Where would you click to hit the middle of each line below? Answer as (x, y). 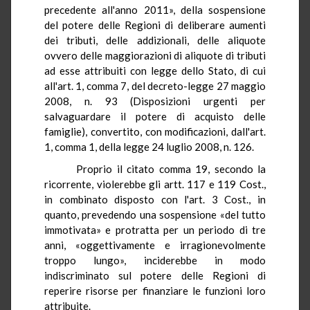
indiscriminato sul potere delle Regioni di (155, 275)
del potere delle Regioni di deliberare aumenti (155, 25)
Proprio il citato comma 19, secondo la (162, 168)
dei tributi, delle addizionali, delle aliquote (155, 40)
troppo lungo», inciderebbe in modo (155, 260)
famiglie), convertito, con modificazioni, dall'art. (155, 131)
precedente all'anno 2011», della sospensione (155, 9)
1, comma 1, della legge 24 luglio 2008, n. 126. (149, 146)
